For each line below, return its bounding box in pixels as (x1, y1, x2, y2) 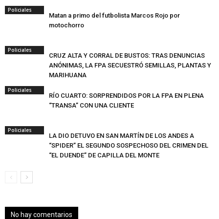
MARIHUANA (49, 71, 87, 79)
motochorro (49, 22, 84, 29)
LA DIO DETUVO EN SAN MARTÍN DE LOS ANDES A (49, 132, 194, 139)
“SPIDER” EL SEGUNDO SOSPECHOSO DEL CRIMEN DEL (49, 142, 208, 149)
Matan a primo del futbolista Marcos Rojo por (49, 12, 180, 19)
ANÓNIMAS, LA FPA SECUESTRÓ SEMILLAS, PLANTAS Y (49, 62, 211, 69)
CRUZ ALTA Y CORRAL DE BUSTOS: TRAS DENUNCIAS (49, 52, 205, 59)
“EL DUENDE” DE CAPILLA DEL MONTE (49, 152, 159, 159)
